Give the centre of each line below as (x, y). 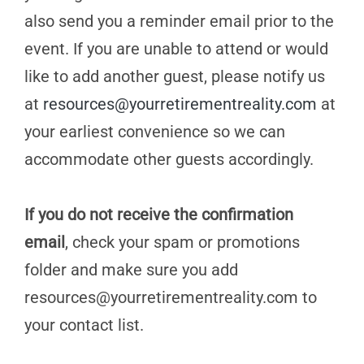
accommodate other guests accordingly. (169, 159)
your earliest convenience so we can (155, 132)
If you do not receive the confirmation (159, 214)
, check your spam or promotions (182, 242)
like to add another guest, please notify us (175, 76)
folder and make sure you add (131, 270)
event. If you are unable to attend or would (176, 49)
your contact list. (84, 325)
